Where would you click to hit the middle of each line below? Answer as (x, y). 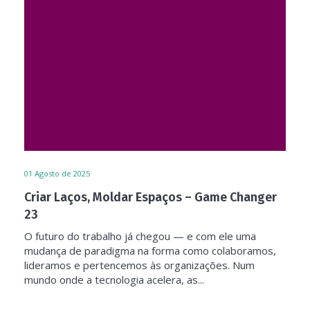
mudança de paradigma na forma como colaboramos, (150, 250)
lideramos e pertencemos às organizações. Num (139, 265)
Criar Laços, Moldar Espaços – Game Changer (151, 197)
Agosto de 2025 (62, 173)
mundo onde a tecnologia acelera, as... (114, 280)
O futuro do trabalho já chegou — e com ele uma (140, 236)
